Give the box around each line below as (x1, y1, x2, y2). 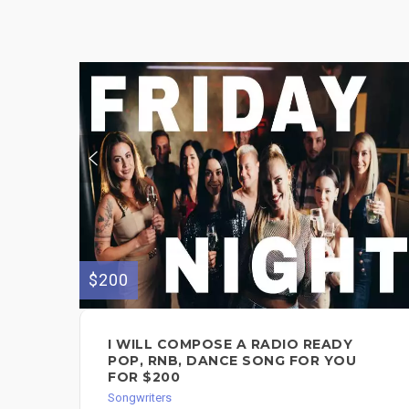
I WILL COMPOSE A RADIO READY (108, 335, 352, 352)
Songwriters (108, 390, 172, 404)
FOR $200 (108, 368, 180, 385)
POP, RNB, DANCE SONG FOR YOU (108, 351, 356, 369)
